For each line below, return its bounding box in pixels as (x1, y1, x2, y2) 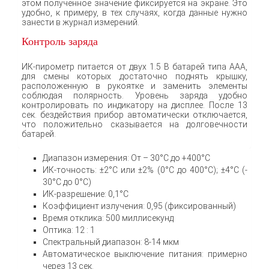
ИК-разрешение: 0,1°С (43, 189, 128, 199)
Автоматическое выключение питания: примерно (43, 249, 247, 259)
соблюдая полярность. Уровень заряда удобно (22, 90, 247, 100)
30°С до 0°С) (43, 177, 91, 187)
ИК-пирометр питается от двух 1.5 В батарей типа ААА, (22, 61, 247, 71)
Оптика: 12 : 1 (43, 225, 95, 235)
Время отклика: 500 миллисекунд (43, 213, 174, 223)
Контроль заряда (22, 35, 98, 47)
